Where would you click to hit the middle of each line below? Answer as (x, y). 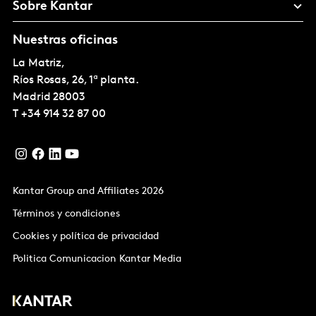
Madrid (32, 97)
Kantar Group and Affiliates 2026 (88, 192)
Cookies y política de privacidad (86, 237)
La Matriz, (39, 63)
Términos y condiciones (66, 214)
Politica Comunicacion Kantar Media (97, 259)
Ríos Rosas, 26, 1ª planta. (76, 80)
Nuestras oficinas (65, 41)
